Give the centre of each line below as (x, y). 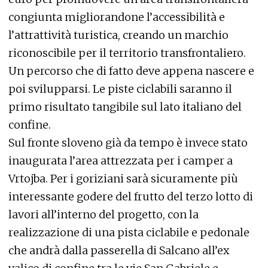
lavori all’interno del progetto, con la (103, 214)
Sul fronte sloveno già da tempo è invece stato (128, 142)
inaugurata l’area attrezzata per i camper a (121, 160)
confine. (30, 124)
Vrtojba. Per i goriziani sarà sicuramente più (123, 178)
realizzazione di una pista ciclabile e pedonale (129, 232)
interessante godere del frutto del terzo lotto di (131, 196)
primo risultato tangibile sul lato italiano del (125, 106)
